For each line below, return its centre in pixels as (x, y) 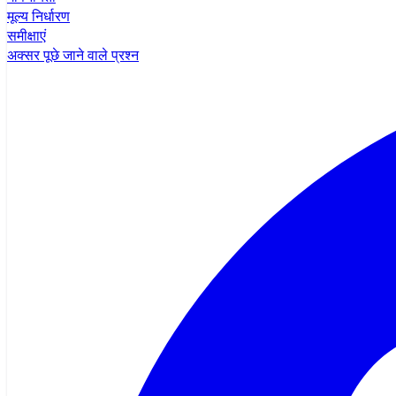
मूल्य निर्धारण (38, 16)
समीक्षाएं (27, 35)
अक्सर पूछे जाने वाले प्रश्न (73, 55)
